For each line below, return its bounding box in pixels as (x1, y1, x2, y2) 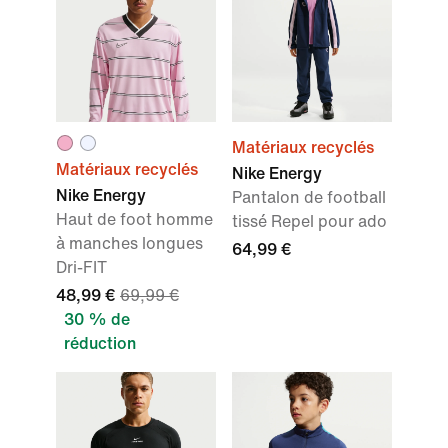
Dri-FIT (56, 259, 107, 277)
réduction (64, 335, 136, 353)
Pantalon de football (232, 189, 386, 207)
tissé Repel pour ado (232, 213, 387, 231)
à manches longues (56, 235, 203, 253)
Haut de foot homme (56, 211, 213, 229)
